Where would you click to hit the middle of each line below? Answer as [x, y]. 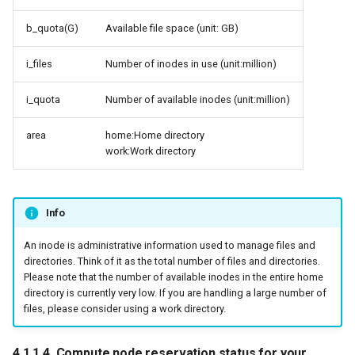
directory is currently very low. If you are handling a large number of [175, 292]
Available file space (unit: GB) [172, 29]
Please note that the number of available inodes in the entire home [173, 277]
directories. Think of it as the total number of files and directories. [172, 261]
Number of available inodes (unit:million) [198, 100]
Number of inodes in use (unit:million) [191, 64]
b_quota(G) [52, 29]
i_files [39, 64]
